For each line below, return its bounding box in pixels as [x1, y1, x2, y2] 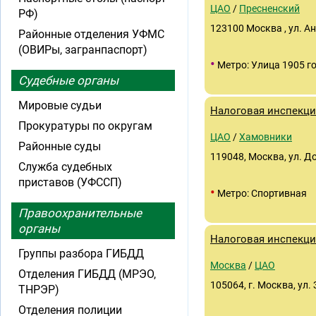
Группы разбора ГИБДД [18, 247, 144, 260]
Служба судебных [18, 160, 112, 174]
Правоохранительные [18, 206, 142, 220]
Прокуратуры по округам [18, 119, 152, 133]
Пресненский [239, 3, 300, 14]
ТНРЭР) [18, 283, 59, 296]
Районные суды [18, 140, 101, 153]
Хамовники [239, 131, 292, 142]
